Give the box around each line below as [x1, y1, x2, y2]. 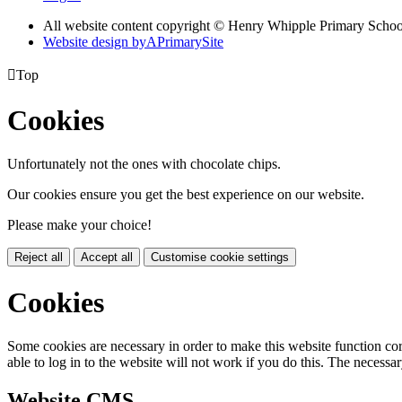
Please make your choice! [7, 217, 152, 233]
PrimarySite [157, 34, 223, 50]
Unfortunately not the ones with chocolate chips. [7, 156, 281, 172]
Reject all [14, 250, 63, 265]
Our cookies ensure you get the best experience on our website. [7, 187, 364, 203]
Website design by [43, 34, 146, 50]
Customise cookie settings [151, 250, 289, 265]
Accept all [81, 250, 133, 265]
